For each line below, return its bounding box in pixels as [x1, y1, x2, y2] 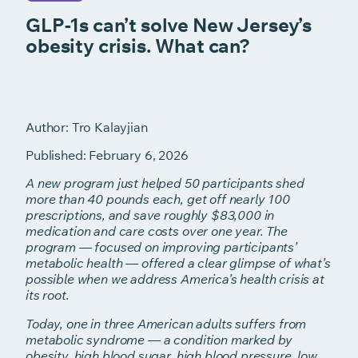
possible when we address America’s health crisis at [26, 272, 324, 287]
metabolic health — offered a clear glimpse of [26, 256, 291, 271]
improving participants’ [161, 240, 297, 255]
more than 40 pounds [26, 192, 149, 207]
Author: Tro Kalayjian [26, 117, 148, 135]
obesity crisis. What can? [26, 30, 250, 58]
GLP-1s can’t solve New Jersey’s [26, 10, 312, 38]
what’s [293, 256, 331, 271]
